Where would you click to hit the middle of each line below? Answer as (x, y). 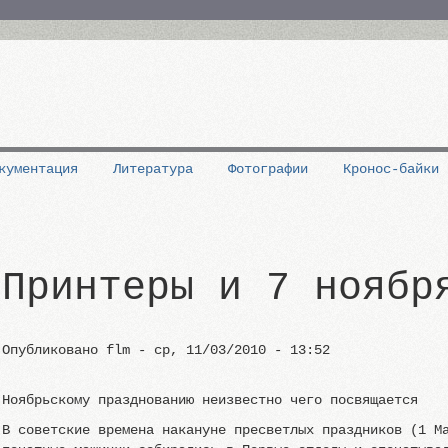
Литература (153, 169)
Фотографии (268, 169)
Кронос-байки (391, 169)
